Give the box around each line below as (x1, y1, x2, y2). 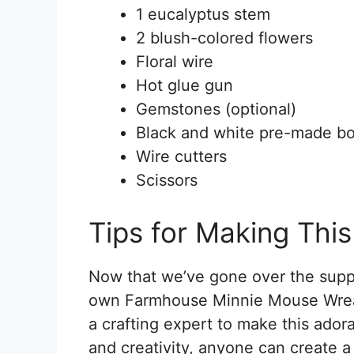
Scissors (136, 170, 198, 190)
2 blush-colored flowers (136, 28, 313, 47)
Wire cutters (136, 146, 227, 166)
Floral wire (136, 51, 213, 71)
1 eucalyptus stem (136, 4, 270, 24)
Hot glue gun (136, 75, 233, 95)
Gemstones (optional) (136, 99, 296, 119)
